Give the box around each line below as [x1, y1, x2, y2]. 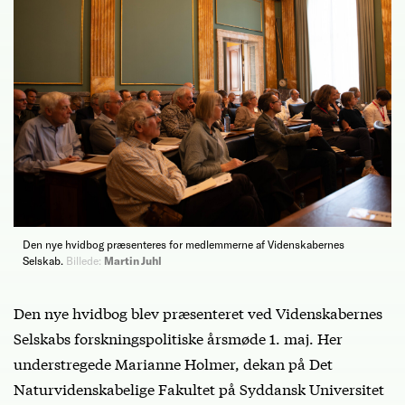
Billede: [66, 254, 101, 268]
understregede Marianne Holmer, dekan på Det [14, 353, 333, 374]
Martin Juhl [104, 254, 162, 268]
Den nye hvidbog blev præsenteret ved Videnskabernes [14, 302, 382, 324]
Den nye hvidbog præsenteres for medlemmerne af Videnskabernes [23, 238, 344, 251]
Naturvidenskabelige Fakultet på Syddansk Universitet [14, 378, 384, 400]
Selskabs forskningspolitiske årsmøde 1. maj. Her [14, 327, 343, 349]
